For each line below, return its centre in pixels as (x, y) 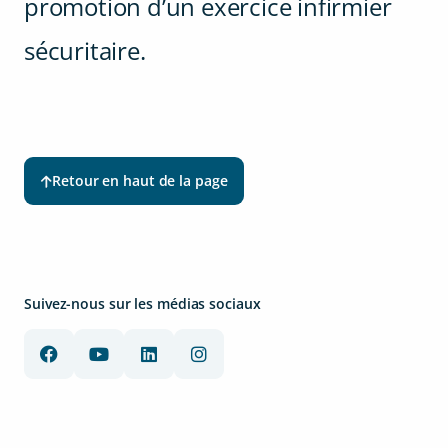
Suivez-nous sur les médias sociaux (142, 303)
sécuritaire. (85, 50)
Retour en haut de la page (140, 180)
